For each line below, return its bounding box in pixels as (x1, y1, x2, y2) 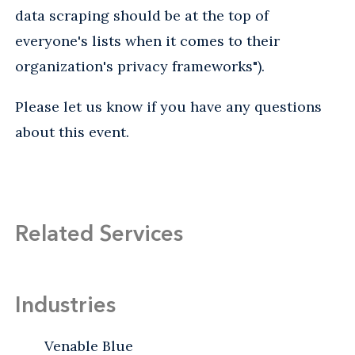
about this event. (15, 122, 129, 141)
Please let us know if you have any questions (15, 97, 322, 116)
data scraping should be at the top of (15, 6, 269, 25)
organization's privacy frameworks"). (15, 56, 265, 75)
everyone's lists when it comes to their (15, 31, 280, 50)
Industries (15, 290, 116, 318)
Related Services (15, 219, 183, 246)
